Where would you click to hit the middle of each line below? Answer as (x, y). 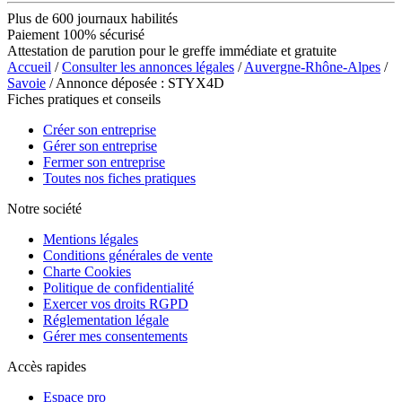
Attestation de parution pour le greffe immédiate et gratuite (172, 50)
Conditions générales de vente (128, 255)
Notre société (44, 208)
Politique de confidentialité (118, 287)
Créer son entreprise (100, 129)
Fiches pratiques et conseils (84, 99)
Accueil (29, 66)
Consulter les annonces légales (148, 66)
